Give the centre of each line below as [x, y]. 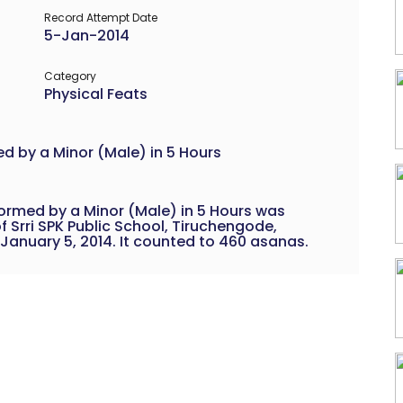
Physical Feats [96, 94]
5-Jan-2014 [87, 35]
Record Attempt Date [101, 17]
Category [70, 76]
